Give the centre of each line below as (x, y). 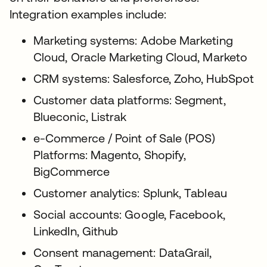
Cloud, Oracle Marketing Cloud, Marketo (141, 57)
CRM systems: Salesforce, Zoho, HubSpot (144, 78)
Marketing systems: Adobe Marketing (133, 40)
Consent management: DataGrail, (123, 252)
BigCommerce (72, 171)
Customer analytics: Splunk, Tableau (130, 193)
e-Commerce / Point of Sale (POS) (125, 138)
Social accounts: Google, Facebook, (129, 214)
